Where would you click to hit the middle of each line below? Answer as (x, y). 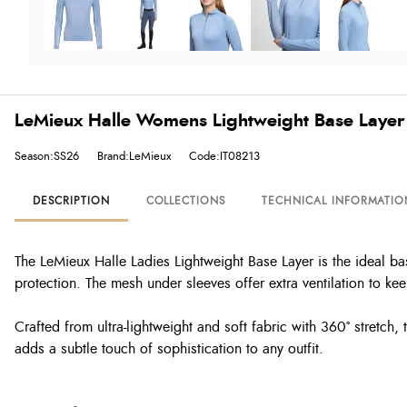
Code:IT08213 (224, 156)
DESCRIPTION (71, 201)
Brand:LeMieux (134, 156)
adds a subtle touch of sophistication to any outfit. (169, 349)
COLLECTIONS (186, 201)
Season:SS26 (47, 156)
